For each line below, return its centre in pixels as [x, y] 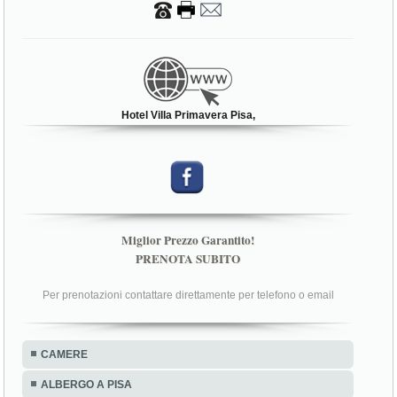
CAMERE [65, 355]
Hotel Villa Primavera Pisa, [188, 116]
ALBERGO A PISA [87, 385]
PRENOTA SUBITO [188, 259]
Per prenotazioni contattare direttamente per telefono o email [188, 296]
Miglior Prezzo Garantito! [188, 241]
